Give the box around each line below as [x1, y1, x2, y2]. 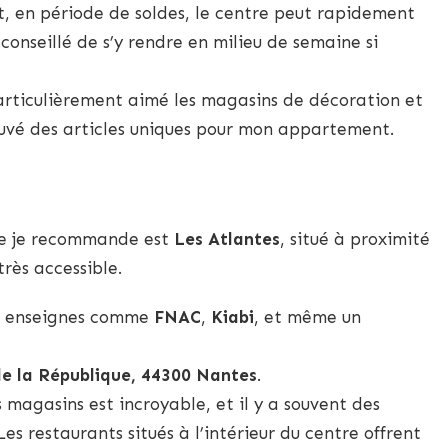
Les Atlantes [174, 228, 280, 249]
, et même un [254, 306, 361, 327]
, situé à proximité [280, 228, 430, 249]
